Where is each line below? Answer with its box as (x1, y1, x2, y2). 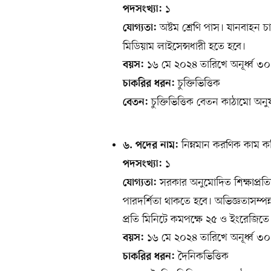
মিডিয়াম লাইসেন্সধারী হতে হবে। (123, 39, 246, 54)
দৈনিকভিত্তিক (175, 249, 229, 264)
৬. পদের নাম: (123, 140, 178, 152)
